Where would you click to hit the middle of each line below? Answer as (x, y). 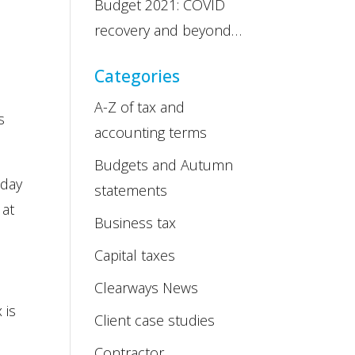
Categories (137, 76)
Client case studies (155, 320)
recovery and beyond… (168, 30)
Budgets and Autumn (164, 165)
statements (131, 190)
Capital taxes (135, 255)
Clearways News (147, 288)
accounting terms (151, 132)
